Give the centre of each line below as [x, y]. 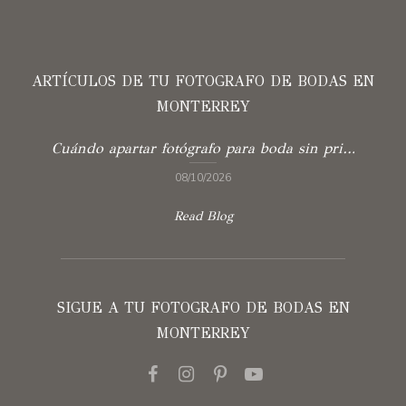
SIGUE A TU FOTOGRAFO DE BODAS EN [203, 307]
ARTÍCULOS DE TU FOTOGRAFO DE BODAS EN [203, 81]
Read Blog [203, 216]
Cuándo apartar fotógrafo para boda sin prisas [348, 148]
